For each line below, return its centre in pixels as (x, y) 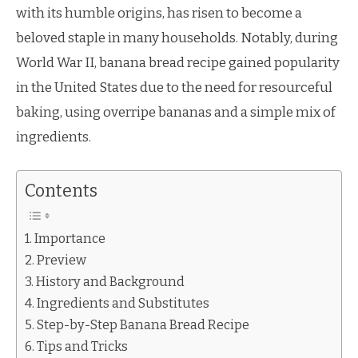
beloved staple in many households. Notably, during (177, 38)
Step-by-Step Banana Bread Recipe (143, 324)
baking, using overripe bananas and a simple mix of (176, 112)
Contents (61, 191)
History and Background (111, 281)
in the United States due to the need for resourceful (174, 88)
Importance (70, 238)
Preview (62, 260)
